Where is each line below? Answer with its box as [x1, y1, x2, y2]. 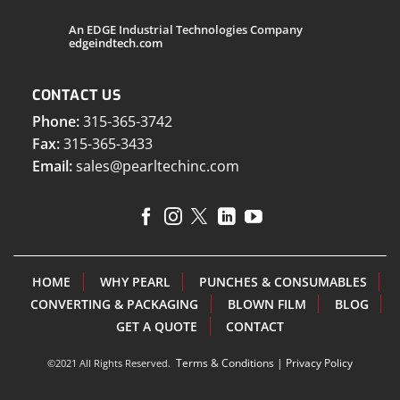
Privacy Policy [286, 355, 353, 371]
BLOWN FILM [227, 296, 306, 313]
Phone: [31, 112, 79, 132]
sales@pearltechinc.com [75, 156, 239, 177]
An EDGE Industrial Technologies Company [69, 21, 304, 37]
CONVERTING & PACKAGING [30, 296, 199, 313]
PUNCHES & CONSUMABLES [198, 273, 367, 291]
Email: [31, 156, 72, 177]
